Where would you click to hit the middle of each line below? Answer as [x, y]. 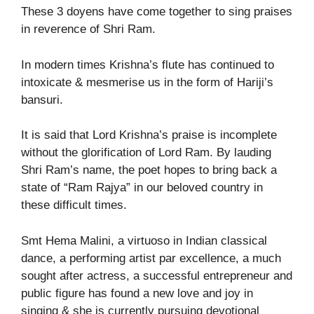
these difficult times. [74, 205]
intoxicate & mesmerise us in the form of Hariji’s [147, 82]
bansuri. [42, 100]
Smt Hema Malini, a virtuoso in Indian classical [144, 240]
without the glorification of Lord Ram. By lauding [146, 153]
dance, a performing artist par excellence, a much [151, 258]
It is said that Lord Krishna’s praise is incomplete [149, 135]
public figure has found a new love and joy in [137, 293]
